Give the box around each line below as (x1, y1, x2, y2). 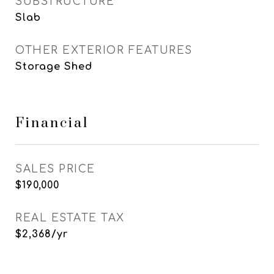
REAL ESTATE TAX (15, 212, 125, 224)
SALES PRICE (15, 163, 95, 175)
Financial (15, 114, 89, 132)
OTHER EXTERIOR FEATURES (15, 45, 193, 56)
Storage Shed (15, 61, 92, 72)
